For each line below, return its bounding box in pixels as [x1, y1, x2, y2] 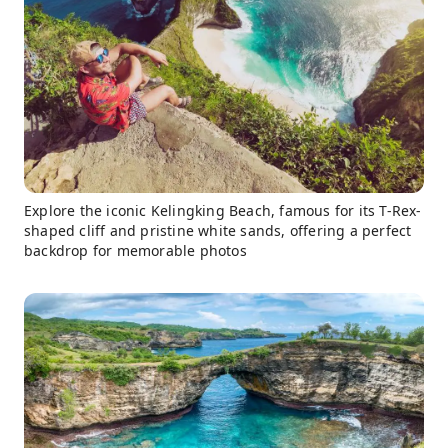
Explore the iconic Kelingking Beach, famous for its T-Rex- [24, 200, 422, 220]
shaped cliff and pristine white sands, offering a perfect [24, 220, 412, 240]
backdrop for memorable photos [24, 240, 247, 260]
